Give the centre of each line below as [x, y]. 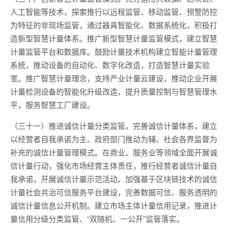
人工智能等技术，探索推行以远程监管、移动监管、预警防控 [114, 12]
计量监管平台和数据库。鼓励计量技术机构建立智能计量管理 [114, 51]
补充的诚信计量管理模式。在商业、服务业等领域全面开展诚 [114, 152]
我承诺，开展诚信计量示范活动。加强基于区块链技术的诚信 [114, 179]
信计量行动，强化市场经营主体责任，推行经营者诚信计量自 [114, 165]
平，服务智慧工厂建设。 [52, 105]
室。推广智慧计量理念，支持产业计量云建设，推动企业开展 [114, 78]
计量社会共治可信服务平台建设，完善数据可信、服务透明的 [114, 192]
